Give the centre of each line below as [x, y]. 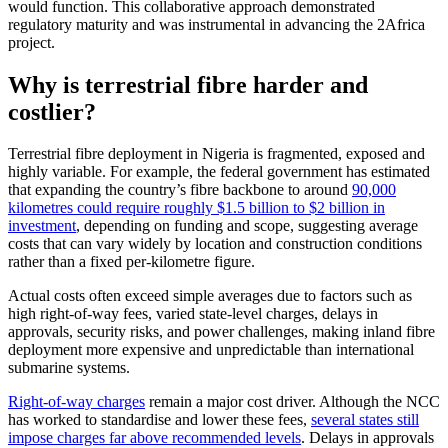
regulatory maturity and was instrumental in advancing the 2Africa [216, 24]
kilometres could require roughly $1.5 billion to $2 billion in [196, 208]
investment [42, 226]
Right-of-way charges [76, 402]
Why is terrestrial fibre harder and [188, 84]
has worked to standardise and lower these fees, [159, 420]
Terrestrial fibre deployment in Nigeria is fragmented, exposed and [216, 154]
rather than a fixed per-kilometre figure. [133, 262]
